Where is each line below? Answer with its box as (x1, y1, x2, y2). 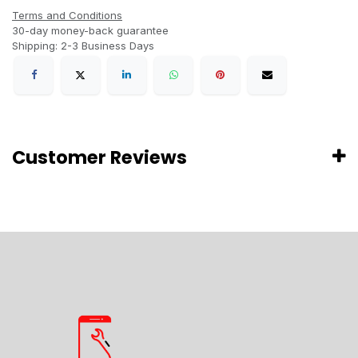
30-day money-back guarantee (12, 24, 169, 37)
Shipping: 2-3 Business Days (12, 39, 154, 52)
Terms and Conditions (12, 9, 122, 22)
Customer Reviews (12, 145, 187, 171)
